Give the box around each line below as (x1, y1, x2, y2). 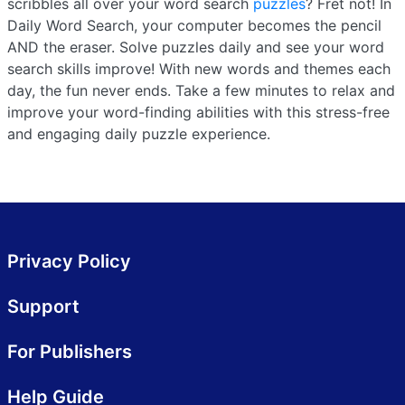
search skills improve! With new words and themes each (7, 60, 391, 78)
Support (7, 296, 80, 317)
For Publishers (7, 341, 132, 363)
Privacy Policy (7, 250, 131, 272)
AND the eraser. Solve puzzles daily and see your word (7, 38, 384, 56)
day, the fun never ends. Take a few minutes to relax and (7, 81, 395, 99)
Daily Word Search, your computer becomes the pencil (7, 16, 381, 34)
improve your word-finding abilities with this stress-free (7, 103, 390, 121)
